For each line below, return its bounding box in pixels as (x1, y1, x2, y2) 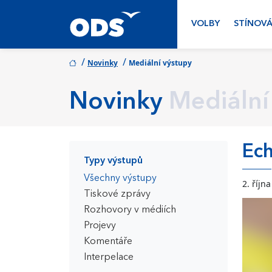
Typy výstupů (84, 156, 143, 166)
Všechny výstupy (84, 174, 157, 183)
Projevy (84, 221, 116, 231)
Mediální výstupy (129, 58, 192, 68)
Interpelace (84, 253, 134, 262)
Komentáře (84, 237, 132, 246)
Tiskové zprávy (84, 189, 151, 199)
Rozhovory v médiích (84, 205, 176, 215)
